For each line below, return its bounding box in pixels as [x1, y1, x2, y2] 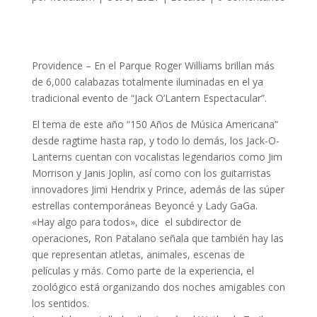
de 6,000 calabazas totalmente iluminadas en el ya [31, 75, 263, 88]
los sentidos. [31, 296, 89, 310]
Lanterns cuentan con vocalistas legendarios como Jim [31, 150, 282, 163]
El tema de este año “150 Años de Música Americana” [31, 117, 278, 131]
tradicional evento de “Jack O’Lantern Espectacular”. [31, 91, 267, 105]
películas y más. [31, 264, 103, 277]
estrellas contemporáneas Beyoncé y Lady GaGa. [31, 199, 258, 212]
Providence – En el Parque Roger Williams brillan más [31, 59, 275, 72]
